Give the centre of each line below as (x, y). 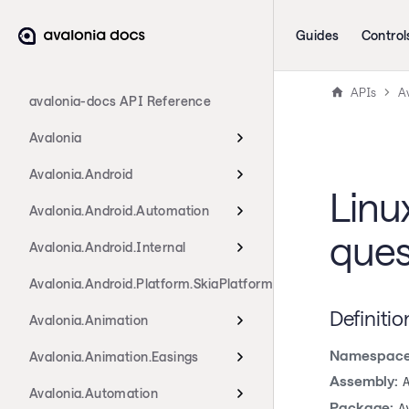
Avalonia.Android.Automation (120, 210)
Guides (318, 35)
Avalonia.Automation (94, 393)
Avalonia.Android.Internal (108, 247)
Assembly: (363, 381)
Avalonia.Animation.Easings (114, 357)
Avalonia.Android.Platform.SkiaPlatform (151, 283)
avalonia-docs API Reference (121, 101)
